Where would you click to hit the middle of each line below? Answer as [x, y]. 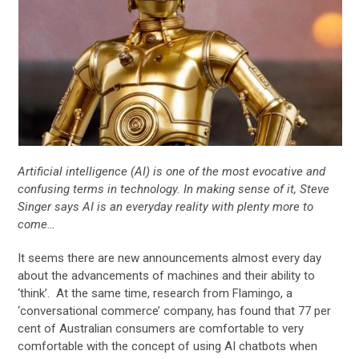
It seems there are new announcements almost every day [170, 258]
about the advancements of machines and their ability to [167, 275]
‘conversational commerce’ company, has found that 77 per [175, 311]
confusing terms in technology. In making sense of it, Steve [174, 189]
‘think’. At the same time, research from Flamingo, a [155, 293]
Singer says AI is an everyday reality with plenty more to [166, 206]
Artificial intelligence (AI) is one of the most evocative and [172, 171]
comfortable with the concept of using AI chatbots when [168, 346]
